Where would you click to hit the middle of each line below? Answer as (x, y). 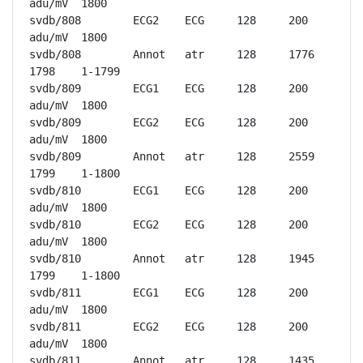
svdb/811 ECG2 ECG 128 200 (55, 327)
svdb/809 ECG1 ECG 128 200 (55, 88)
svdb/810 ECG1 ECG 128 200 (55, 190)
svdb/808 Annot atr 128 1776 (55, 54)
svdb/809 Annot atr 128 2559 (55, 156)
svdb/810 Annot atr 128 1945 (55, 258)
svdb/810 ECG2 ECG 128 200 (55, 224)
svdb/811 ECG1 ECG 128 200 (55, 293)
